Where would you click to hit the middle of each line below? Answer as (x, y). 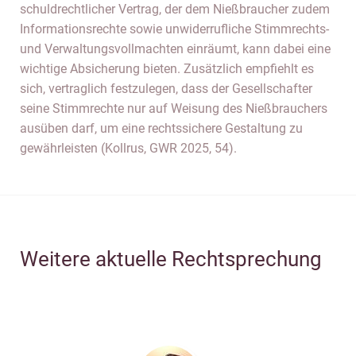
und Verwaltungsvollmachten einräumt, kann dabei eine (175, 49)
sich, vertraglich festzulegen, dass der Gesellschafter (166, 89)
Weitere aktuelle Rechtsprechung (171, 259)
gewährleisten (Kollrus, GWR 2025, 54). (128, 148)
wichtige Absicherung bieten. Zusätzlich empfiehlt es (167, 69)
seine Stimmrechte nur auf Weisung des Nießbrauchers (174, 108)
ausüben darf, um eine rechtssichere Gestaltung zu (161, 128)
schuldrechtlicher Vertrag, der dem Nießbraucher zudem (175, 9)
